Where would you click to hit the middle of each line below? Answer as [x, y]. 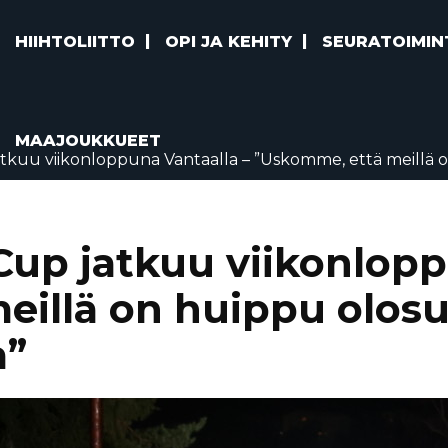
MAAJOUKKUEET [88, 140]
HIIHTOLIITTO [75, 41]
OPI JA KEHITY [229, 41]
